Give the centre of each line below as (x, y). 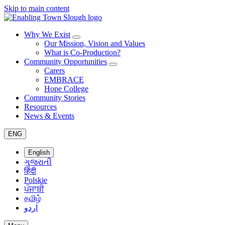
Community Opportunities (66, 62)
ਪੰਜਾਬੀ (34, 189)
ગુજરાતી (38, 162)
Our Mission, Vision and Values (95, 43)
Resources (40, 107)
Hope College (66, 89)
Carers (54, 71)
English (39, 152)
